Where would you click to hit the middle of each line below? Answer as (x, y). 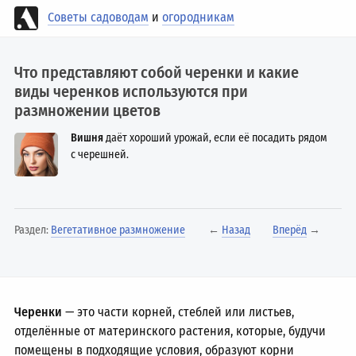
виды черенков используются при (132, 91)
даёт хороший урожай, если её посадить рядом (216, 138)
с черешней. (100, 155)
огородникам (199, 17)
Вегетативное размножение (118, 230)
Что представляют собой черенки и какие (157, 72)
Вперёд (290, 230)
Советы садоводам (99, 17)
